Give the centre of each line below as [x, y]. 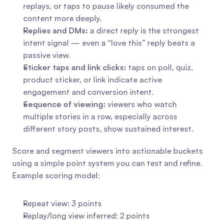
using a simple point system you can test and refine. [107, 163]
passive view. [47, 55]
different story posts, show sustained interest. [108, 129]
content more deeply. [62, 18]
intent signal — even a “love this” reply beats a [109, 43]
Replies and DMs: [55, 30]
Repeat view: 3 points [62, 203]
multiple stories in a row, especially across [100, 116]
